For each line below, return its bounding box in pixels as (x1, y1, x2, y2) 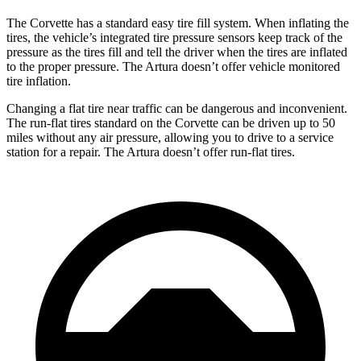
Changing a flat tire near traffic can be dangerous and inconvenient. (6, 102, 347, 116)
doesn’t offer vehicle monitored (178, 60, 340, 74)
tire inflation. (6, 74, 71, 89)
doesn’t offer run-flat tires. (160, 145, 295, 160)
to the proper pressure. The (6, 60, 145, 74)
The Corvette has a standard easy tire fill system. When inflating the (6, 16, 349, 31)
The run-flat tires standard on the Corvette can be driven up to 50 (6, 116, 335, 131)
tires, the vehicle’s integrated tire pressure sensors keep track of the (6, 31, 342, 45)
